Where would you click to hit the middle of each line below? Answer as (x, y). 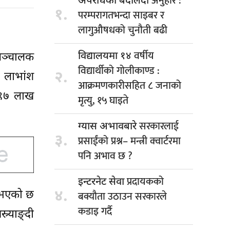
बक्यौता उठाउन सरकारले (122, 197)
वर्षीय (144, 56)
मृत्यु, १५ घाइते (103, 101)
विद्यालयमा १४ (106, 57)
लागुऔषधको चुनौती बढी (123, 31)
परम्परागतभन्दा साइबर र (121, 16)
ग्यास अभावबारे (109, 127)
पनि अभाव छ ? (105, 156)
